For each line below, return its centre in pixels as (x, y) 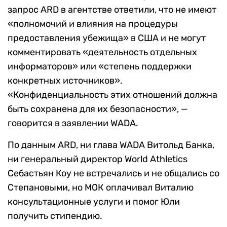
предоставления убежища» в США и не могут (107, 38)
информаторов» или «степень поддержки (100, 67)
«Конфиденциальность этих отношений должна (112, 95)
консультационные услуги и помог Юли (94, 202)
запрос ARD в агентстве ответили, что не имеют (112, 10)
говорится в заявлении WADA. (73, 123)
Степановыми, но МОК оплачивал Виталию (101, 188)
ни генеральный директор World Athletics (98, 159)
